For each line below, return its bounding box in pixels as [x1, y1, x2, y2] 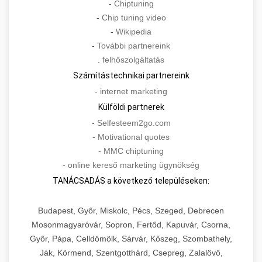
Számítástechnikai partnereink [73, 71, 189, 81]
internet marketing [100, 87, 167, 96]
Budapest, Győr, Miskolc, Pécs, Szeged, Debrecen [38, 206, 224, 216]
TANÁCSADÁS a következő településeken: [53, 176, 209, 186]
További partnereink [97, 41, 170, 51]
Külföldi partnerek [98, 102, 164, 112]
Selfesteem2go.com [96, 118, 171, 128]
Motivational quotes [98, 132, 170, 142]
